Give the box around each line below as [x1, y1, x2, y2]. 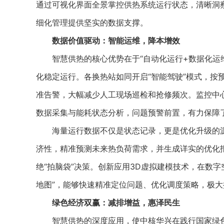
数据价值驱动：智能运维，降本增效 [44, 35, 180, 45]
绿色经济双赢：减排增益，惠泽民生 [52, 197, 180, 207]
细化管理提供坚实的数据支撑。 [36, 17, 148, 27]
